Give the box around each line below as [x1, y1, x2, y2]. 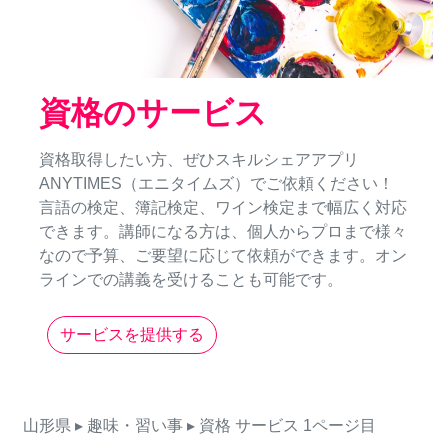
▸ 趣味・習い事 [75, 417, 183, 435]
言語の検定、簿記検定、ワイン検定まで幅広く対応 [39, 199, 407, 217]
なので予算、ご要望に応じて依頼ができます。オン [39, 247, 407, 265]
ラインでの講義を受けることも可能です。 [39, 271, 343, 289]
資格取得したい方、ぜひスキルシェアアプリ [39, 151, 359, 169]
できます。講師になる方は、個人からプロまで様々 [39, 223, 407, 241]
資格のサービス [39, 95, 267, 132]
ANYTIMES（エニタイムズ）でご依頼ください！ [39, 175, 394, 193]
